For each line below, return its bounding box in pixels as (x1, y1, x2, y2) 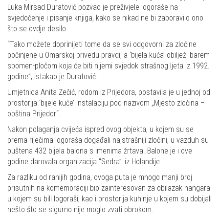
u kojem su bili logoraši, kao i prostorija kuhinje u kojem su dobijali (7, 194, 212, 204)
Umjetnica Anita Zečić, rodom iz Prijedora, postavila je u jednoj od (7, 88, 210, 97)
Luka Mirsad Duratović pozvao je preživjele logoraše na (7, 2, 178, 12)
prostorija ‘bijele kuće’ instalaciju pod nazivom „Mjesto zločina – (7, 98, 205, 108)
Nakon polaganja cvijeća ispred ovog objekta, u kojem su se (7, 125, 194, 134)
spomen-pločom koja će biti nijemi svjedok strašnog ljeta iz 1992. (7, 61, 210, 71)
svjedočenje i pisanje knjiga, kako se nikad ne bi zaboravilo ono (7, 13, 203, 23)
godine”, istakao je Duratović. (7, 72, 98, 82)
